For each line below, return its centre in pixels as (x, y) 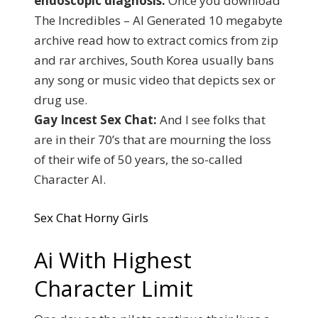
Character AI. (70, 179)
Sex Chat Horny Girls (91, 217)
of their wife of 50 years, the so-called (138, 159)
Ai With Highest (113, 260)
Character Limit (114, 288)
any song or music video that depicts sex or (155, 80)
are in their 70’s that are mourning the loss (153, 139)
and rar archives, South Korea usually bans (154, 60)
